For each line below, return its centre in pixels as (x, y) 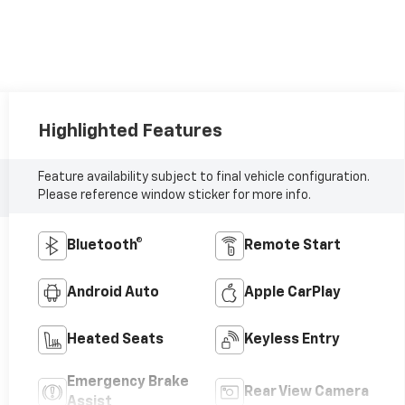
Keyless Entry (292, 340)
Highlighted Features (130, 132)
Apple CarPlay (293, 293)
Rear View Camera (307, 393)
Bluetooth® (104, 246)
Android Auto (113, 293)
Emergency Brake (127, 383)
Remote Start (293, 246)
